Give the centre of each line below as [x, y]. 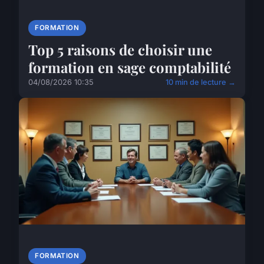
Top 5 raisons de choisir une [120, 50]
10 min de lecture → [201, 82]
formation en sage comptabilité [130, 67]
